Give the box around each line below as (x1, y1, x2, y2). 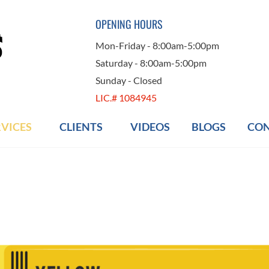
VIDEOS (130, 120, 170, 133)
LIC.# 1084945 (95, 92, 157, 103)
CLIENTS (59, 120, 103, 133)
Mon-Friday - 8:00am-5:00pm (95, 40, 219, 51)
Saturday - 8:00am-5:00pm (95, 57, 207, 68)
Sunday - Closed (95, 74, 162, 86)
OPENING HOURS (95, 16, 163, 32)
